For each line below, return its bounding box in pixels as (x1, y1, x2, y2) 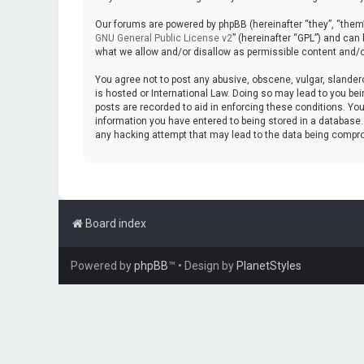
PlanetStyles (236, 259, 301, 272)
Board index (85, 217, 146, 230)
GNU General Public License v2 (95, 32, 232, 44)
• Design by (178, 259, 236, 272)
